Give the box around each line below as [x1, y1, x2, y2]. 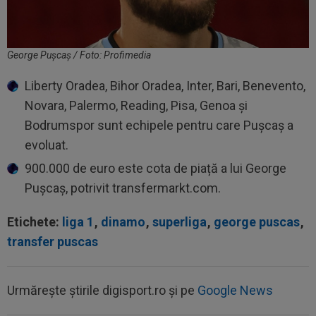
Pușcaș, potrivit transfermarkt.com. [25, 181, 224, 196]
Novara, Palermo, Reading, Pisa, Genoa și [25, 98, 248, 114]
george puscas [214, 214, 300, 230]
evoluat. [25, 138, 71, 153]
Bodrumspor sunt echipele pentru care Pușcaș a [25, 118, 293, 133]
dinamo [101, 214, 145, 230]
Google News [197, 283, 273, 298]
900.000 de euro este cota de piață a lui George [25, 161, 286, 176]
